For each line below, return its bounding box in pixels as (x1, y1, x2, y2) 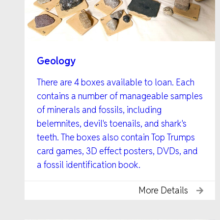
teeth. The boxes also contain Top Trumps (37, 131, 195, 143)
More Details (138, 184, 188, 196)
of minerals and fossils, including (37, 104, 162, 115)
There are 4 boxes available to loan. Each (37, 76, 194, 88)
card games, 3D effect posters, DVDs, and (37, 145, 198, 157)
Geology (37, 54, 76, 67)
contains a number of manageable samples (37, 90, 203, 102)
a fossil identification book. (37, 159, 140, 170)
